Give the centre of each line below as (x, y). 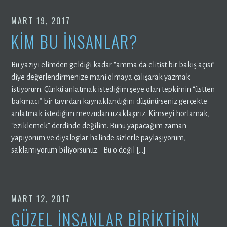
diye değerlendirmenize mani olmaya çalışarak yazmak (101, 77)
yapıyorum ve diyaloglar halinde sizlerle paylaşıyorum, (99, 138)
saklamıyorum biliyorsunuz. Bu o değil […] (79, 150)
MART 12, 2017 (41, 198)
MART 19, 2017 (41, 21)
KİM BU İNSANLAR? (75, 41)
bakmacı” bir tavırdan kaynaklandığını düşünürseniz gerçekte (109, 101)
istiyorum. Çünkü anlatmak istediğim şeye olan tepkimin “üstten (113, 89)
